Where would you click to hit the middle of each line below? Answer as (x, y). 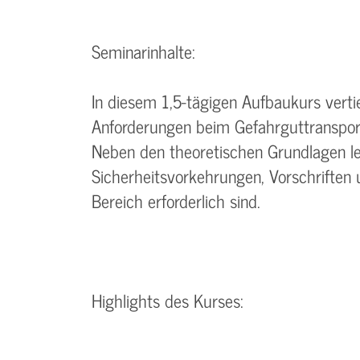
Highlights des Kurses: (170, 300)
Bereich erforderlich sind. (176, 200)
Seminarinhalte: (146, 51)
